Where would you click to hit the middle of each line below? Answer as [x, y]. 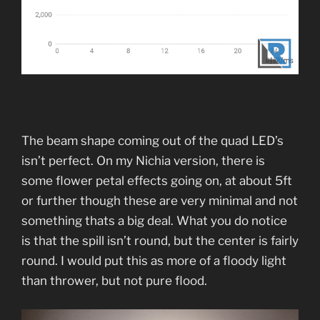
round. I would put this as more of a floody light [154, 261]
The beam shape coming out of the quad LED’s [152, 141]
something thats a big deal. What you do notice [154, 221]
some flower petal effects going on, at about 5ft [157, 181]
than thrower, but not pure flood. [116, 281]
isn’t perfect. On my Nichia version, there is [143, 161]
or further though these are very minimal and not [160, 201]
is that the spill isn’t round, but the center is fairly [160, 241]
